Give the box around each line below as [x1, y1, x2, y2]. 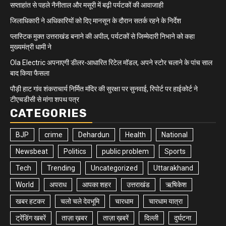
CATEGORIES [10, 106, 87, 120]
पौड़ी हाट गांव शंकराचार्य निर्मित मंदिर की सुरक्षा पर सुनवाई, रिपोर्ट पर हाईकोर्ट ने [10, 84, 198, 93]
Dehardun [78, 130, 109, 139]
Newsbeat [16, 147, 48, 155]
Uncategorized [91, 163, 138, 172]
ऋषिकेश [165, 180, 187, 189]
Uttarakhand [153, 163, 193, 172]
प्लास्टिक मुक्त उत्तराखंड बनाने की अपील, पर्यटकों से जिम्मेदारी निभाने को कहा [10, 32, 195, 40]
